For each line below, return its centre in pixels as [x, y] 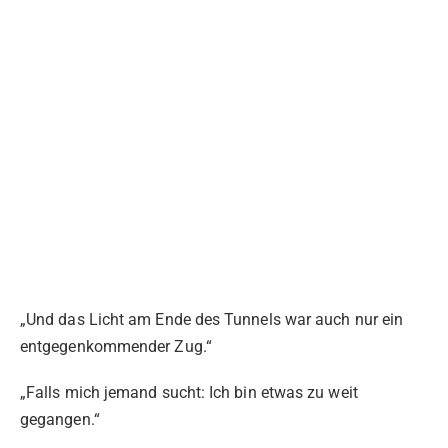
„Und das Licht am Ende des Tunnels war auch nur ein [212, 319]
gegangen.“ [60, 419]
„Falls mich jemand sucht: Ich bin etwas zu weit [189, 392]
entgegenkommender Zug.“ [116, 346]
